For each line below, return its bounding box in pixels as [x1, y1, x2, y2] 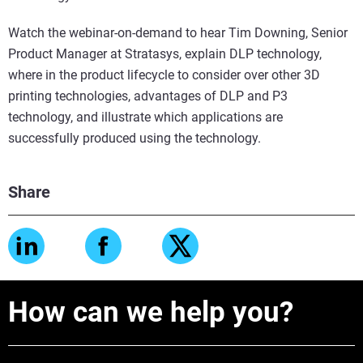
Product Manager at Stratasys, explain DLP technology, [8, 45, 322, 62]
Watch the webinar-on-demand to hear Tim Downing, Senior [8, 24, 348, 41]
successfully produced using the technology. [8, 130, 264, 146]
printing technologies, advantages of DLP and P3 [8, 88, 288, 104]
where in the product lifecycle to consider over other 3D [8, 66, 320, 83]
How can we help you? [8, 295, 293, 329]
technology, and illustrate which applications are [8, 109, 283, 125]
